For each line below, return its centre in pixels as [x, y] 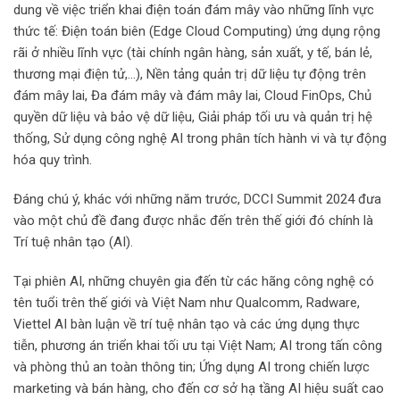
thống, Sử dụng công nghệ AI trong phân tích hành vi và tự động [200, 139]
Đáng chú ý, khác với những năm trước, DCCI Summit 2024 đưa [197, 200]
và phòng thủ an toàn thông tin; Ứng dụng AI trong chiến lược [192, 367]
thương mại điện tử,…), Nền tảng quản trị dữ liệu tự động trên [190, 75]
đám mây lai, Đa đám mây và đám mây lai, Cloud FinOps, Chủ [192, 96]
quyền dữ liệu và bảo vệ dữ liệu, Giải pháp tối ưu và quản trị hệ [193, 117]
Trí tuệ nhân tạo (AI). [73, 242]
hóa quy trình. [53, 160]
